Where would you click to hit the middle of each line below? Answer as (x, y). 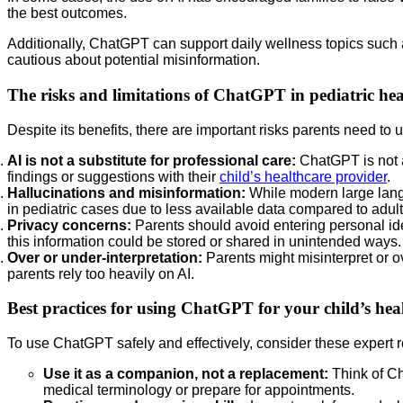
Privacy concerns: (69, 225)
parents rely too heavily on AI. (101, 273)
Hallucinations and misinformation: (126, 193)
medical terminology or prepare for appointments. (199, 390)
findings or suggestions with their (113, 176)
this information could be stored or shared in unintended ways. (204, 241)
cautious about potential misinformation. (134, 60)
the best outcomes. (67, 13)
